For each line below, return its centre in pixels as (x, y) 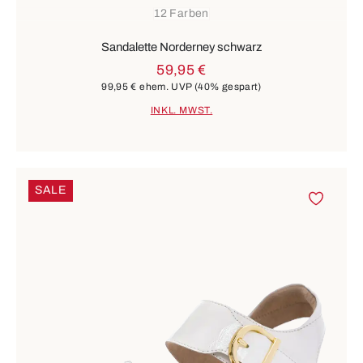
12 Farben (181, 14)
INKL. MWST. (181, 111)
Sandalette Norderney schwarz (181, 47)
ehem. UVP (165, 86)
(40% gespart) (228, 86)
